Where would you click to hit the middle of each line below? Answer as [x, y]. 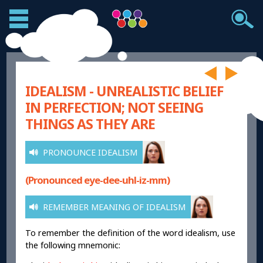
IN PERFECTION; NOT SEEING [114, 107]
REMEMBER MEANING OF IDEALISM [114, 207]
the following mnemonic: [73, 245]
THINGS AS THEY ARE [90, 124]
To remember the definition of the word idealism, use [131, 233]
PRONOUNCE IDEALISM [90, 153]
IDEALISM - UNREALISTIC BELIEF [125, 91]
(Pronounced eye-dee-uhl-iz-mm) [98, 180]
